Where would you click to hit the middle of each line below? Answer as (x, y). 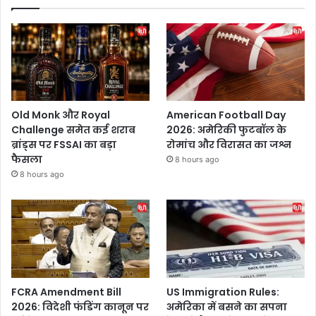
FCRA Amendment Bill (66, 292)
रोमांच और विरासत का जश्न (229, 145)
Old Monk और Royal (61, 115)
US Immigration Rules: (223, 292)
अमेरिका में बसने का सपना (227, 306)
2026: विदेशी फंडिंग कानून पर (80, 306)
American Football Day (226, 115)
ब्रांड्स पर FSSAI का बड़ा (64, 145)
